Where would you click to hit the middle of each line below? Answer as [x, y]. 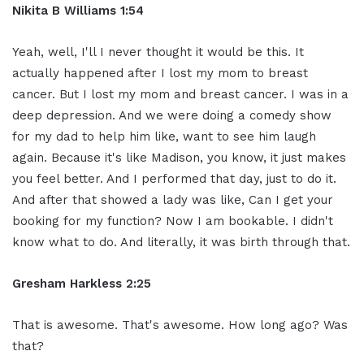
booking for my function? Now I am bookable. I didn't [173, 221]
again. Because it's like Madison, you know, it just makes [179, 157]
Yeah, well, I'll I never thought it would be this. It [158, 52]
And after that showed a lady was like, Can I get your [173, 199]
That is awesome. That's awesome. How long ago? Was [180, 325]
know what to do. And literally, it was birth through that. [181, 242]
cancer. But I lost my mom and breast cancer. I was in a [180, 94]
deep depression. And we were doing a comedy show [172, 115]
